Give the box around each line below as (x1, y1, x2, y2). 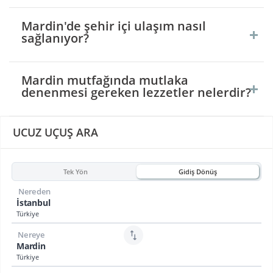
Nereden (18, 186, 51, 197)
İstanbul (16, 197, 51, 209)
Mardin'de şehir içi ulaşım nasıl (21, 18, 206, 35)
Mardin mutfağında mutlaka (21, 72, 188, 89)
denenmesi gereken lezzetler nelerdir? (21, 84, 251, 101)
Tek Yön (63, 166, 88, 176)
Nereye (18, 230, 45, 241)
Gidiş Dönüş (179, 166, 217, 176)
